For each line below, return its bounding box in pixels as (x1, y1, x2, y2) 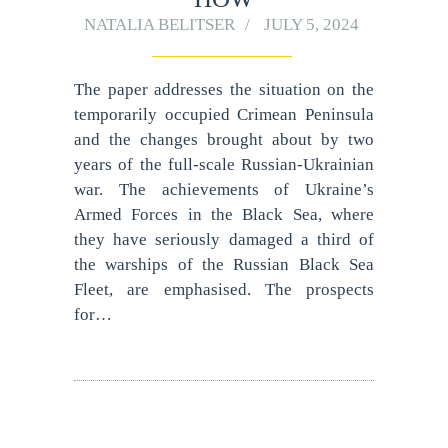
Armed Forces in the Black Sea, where (74, 205, 374, 225)
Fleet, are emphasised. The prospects (74, 280, 374, 300)
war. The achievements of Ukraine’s (74, 180, 374, 200)
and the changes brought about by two (74, 130, 374, 150)
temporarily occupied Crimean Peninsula (74, 105, 374, 125)
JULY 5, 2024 (264, 15, 359, 35)
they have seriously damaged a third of (74, 230, 374, 250)
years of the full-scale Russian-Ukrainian (74, 155, 374, 175)
